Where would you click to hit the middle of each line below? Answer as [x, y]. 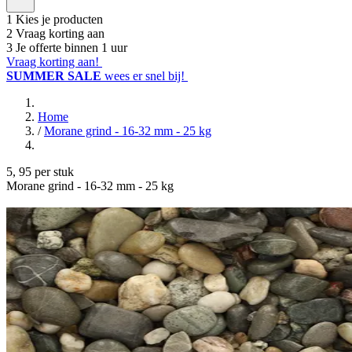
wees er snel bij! [145, 76]
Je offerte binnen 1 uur [71, 48]
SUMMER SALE [55, 76]
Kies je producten [59, 19]
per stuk [54, 172]
